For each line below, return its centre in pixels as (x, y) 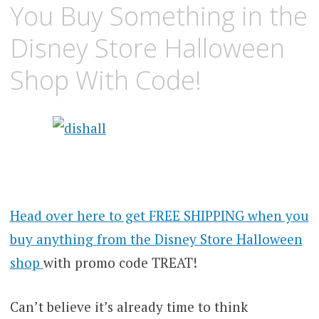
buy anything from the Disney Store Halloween (156, 239)
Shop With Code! (105, 80)
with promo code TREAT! (120, 263)
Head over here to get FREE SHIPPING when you (159, 216)
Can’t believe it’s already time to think (129, 306)
